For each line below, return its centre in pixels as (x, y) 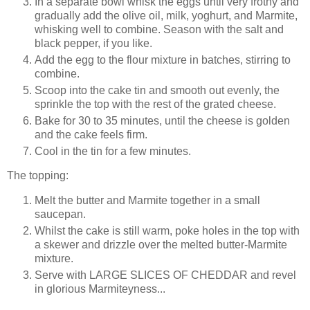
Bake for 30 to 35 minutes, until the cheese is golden (162, 120)
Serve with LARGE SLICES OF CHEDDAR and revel (165, 275)
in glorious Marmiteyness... (100, 289)
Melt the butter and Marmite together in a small (147, 201)
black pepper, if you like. (93, 43)
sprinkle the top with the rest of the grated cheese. (155, 104)
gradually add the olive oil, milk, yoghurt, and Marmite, (166, 15)
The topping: (38, 176)
